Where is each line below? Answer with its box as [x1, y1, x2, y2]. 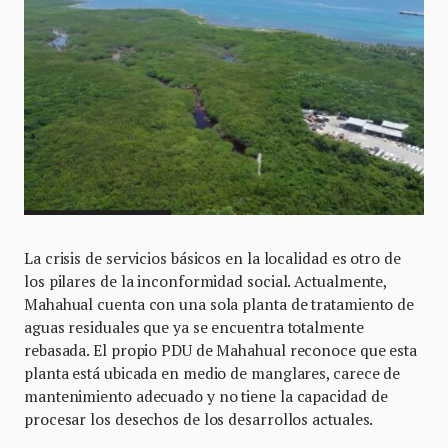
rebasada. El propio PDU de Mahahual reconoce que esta [24, 339, 418, 360]
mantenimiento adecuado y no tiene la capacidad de [24, 385, 388, 406]
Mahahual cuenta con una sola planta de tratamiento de [24, 293, 415, 314]
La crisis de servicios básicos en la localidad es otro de [24, 247, 401, 268]
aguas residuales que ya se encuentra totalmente [24, 316, 364, 337]
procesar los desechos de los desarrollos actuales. [24, 408, 374, 429]
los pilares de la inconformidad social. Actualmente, [24, 270, 387, 291]
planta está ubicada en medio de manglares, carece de [24, 362, 401, 383]
